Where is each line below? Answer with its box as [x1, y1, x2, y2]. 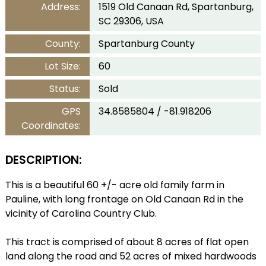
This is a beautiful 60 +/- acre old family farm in [5, 178, 224, 192]
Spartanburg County [98, 37, 195, 51]
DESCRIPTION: [5, 152, 82, 168]
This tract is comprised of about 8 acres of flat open [5, 235, 249, 249]
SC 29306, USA [98, 14, 164, 28]
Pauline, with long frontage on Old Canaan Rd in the [5, 192, 243, 207]
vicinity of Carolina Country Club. [5, 207, 157, 221]
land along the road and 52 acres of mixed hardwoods [5, 249, 256, 264]
